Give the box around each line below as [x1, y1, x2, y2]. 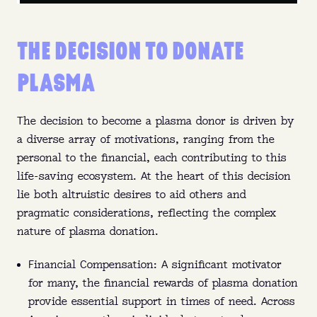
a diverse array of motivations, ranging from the [17, 134, 275, 146]
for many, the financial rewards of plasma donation [28, 278, 298, 289]
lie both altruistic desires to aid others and [17, 190, 246, 201]
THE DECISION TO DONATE [17, 34, 244, 67]
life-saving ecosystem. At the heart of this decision [17, 171, 291, 183]
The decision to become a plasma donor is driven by [17, 116, 294, 127]
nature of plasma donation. [17, 226, 158, 238]
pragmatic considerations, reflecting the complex [17, 208, 276, 219]
